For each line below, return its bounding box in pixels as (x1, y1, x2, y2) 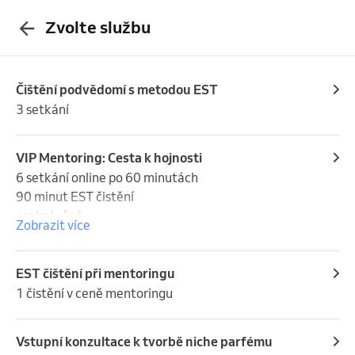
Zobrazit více (16, 216, 90, 233)
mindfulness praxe (16, 226, 122, 242)
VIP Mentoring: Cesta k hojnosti (16, 149, 202, 166)
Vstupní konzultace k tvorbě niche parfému (16, 333, 273, 349)
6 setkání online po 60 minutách (16, 169, 198, 185)
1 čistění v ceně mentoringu (16, 284, 173, 301)
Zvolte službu (45, 17, 151, 38)
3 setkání (16, 101, 69, 117)
